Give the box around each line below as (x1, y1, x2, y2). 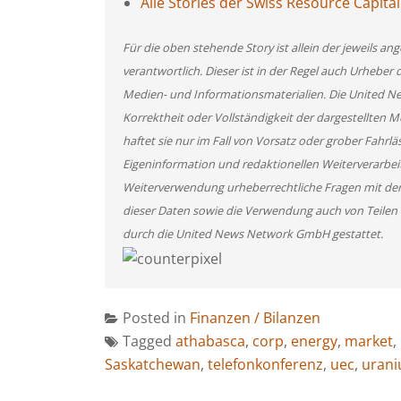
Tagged (123, 330, 175, 351)
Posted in (123, 307, 190, 328)
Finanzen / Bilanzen (190, 307, 320, 328)
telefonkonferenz (208, 354, 323, 374)
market (345, 330, 393, 351)
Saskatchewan (105, 354, 200, 374)
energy (291, 330, 337, 351)
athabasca (175, 330, 245, 351)
